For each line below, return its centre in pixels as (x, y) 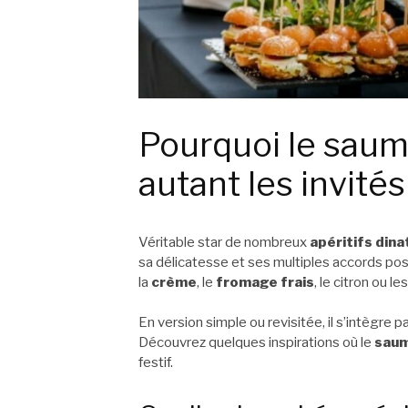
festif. (156, 363)
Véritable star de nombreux (224, 242)
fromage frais (265, 282)
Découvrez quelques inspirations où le (256, 343)
